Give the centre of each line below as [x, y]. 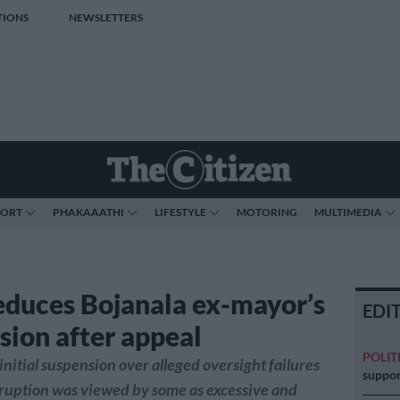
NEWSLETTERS [105, 17]
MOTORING [267, 212]
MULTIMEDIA [348, 212]
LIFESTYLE [180, 212]
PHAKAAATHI [88, 212]
